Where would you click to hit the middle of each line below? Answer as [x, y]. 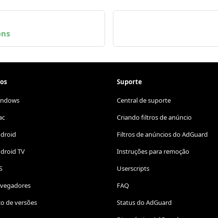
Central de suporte [144, 100]
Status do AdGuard [144, 203]
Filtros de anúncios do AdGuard [162, 135]
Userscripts [133, 169]
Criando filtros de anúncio [154, 118]
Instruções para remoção [153, 152]
